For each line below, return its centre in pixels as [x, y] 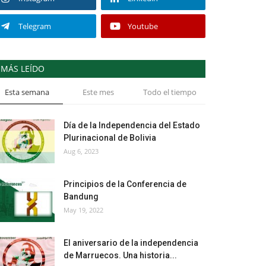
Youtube [142, 26]
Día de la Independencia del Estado [132, 125]
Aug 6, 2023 [81, 151]
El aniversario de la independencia [131, 243]
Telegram [35, 26]
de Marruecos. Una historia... [120, 255]
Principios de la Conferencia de [125, 184]
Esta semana [27, 92]
